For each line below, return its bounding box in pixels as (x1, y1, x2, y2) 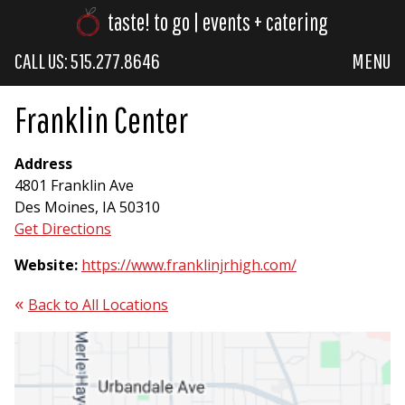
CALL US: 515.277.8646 (14, 48, 160, 73)
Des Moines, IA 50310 (14, 197, 160, 217)
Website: (14, 255, 81, 275)
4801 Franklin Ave (14, 175, 134, 195)
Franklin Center (14, 99, 188, 140)
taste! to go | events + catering (103, 8, 328, 35)
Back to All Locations (28, 295, 168, 315)
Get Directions (14, 219, 111, 239)
